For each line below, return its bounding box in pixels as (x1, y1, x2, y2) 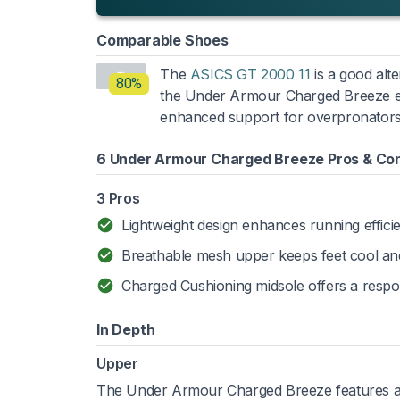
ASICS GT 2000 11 (189, 64, 311, 83)
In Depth (96, 320, 155, 338)
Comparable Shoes (96, 30, 229, 49)
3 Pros (96, 188, 140, 207)
